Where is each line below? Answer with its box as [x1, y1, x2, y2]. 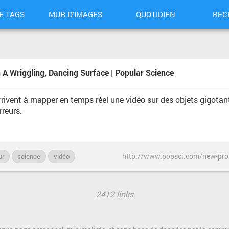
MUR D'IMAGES [48, 9, 102, 19]
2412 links [96, 189, 133, 199]
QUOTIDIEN [135, 9, 175, 19]
